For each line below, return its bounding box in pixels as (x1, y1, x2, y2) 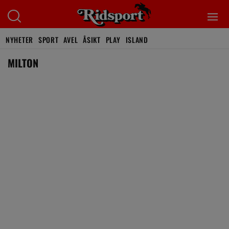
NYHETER (6, 34, 33, 45)
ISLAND (125, 34, 148, 45)
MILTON (8, 55, 38, 71)
